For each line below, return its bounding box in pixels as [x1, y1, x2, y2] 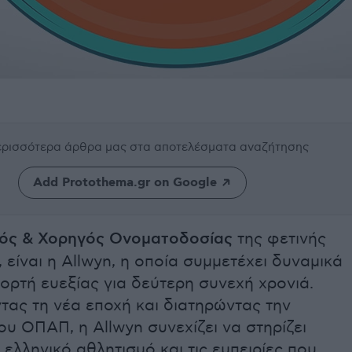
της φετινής [233, 229, 326, 248]
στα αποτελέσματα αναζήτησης [130, 140, 309, 154]
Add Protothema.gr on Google [32, 174, 217, 191]
